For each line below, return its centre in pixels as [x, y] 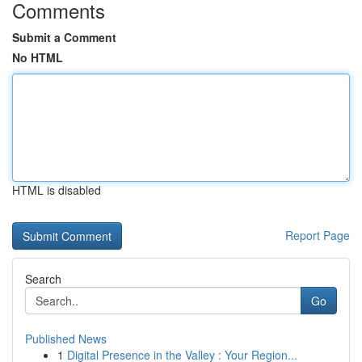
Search [43, 279]
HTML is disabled [57, 190]
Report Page [318, 235]
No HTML [38, 57]
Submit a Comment [64, 37]
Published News [66, 339]
